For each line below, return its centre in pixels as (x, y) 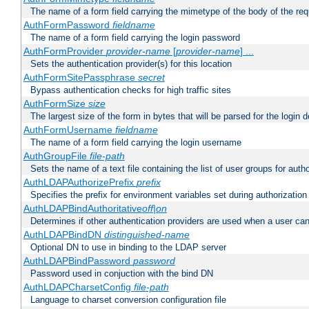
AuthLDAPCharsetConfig (78, 287)
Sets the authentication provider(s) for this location (131, 64)
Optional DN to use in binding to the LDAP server (128, 248)
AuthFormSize (56, 104)
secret (151, 78)
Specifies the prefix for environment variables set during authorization (169, 195)
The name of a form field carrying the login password (135, 38)
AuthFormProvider (64, 51)
